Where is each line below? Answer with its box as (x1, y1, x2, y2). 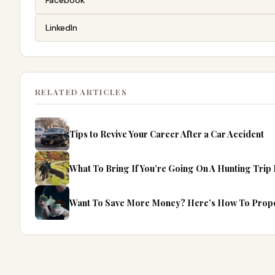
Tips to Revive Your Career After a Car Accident (69, 127, 264, 140)
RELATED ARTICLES (35, 87, 127, 98)
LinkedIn (45, 22, 77, 34)
